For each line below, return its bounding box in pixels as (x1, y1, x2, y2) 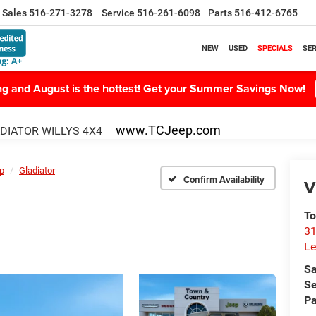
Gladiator (19, 165, 55, 176)
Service (102, 7, 135, 19)
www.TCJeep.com (116, 123, 221, 138)
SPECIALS (257, 43, 293, 53)
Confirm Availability (183, 172, 265, 186)
